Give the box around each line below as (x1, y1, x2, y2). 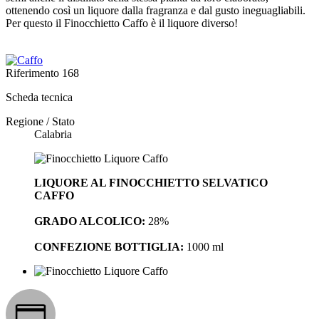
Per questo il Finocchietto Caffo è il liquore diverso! (6, 17, 238, 30)
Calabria (34, 128, 72, 141)
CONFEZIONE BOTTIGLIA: (34, 241, 184, 253)
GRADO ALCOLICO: (34, 215, 145, 228)
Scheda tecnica (6, 91, 73, 104)
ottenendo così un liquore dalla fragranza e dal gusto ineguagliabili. (6, 4, 305, 17)
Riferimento (6, 67, 62, 80)
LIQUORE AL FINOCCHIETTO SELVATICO (34, 177, 268, 189)
